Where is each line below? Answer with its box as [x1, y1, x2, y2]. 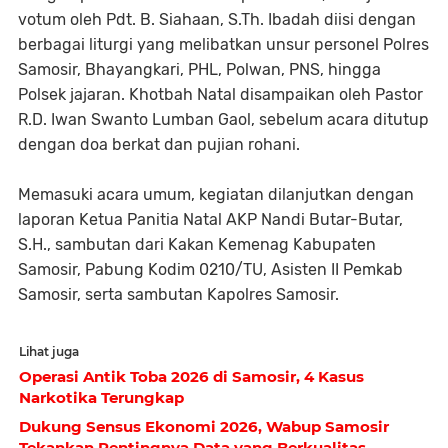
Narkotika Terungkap [19, 388, 184, 407]
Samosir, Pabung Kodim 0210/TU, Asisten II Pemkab [18, 260, 403, 279]
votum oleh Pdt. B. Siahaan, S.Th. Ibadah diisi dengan [18, 10, 416, 29]
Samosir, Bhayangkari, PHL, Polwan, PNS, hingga [18, 60, 381, 79]
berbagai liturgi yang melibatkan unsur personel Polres [18, 35, 429, 54]
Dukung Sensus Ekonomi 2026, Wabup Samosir [19, 417, 389, 436]
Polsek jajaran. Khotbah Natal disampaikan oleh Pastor [18, 85, 423, 104]
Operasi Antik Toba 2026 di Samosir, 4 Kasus [19, 367, 364, 386]
